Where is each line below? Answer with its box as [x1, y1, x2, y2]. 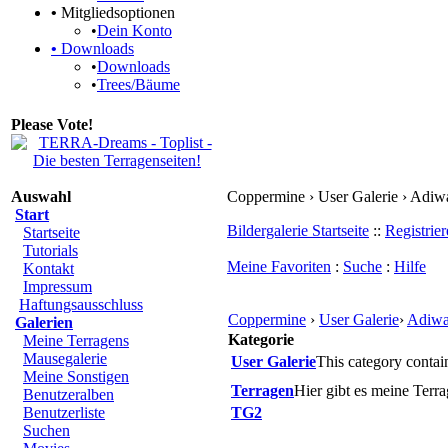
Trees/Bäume [97, 76, 180, 93]
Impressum [23, 278, 92, 295]
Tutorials [23, 242, 78, 259]
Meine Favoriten [227, 258, 331, 275]
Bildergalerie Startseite [227, 222, 369, 239]
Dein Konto [97, 22, 172, 39]
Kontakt [23, 260, 74, 277]
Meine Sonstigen [23, 368, 129, 385]
